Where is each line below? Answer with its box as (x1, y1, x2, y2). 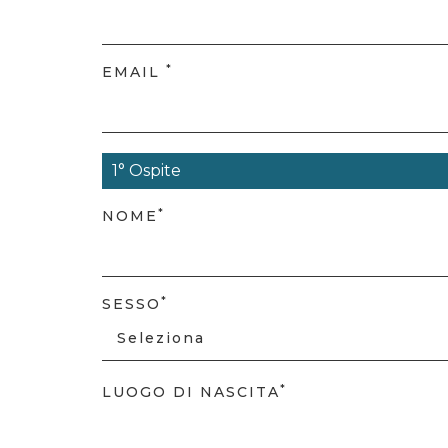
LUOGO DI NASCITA (102, 383, 280, 401)
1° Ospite (112, 161, 181, 180)
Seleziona (117, 329, 205, 347)
